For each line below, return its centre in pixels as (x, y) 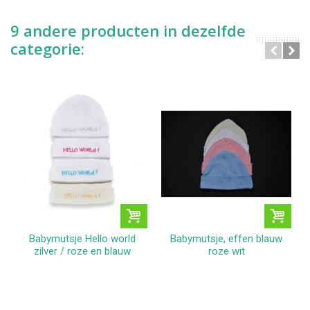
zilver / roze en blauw (82, 251)
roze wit (226, 251)
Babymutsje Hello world (82, 238)
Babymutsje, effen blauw (226, 238)
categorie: (47, 49)
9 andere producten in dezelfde (128, 31)
